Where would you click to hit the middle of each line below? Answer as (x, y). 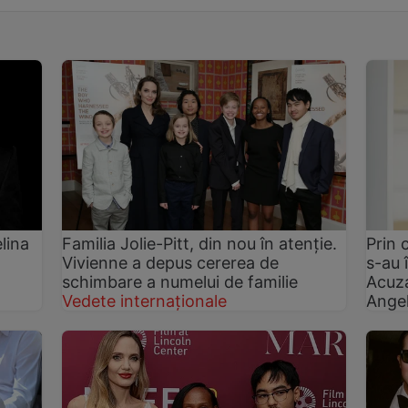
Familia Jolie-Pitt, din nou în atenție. (200, 243)
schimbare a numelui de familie (180, 281)
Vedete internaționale (145, 301)
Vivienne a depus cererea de (171, 262)
